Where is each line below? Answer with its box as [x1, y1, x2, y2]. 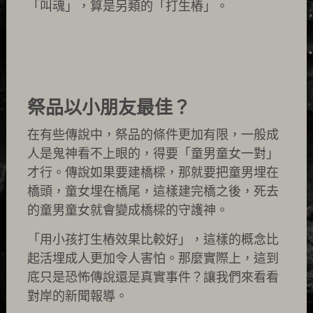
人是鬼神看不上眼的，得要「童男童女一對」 [27, 147, 279, 161]
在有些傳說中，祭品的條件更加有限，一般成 [27, 128, 279, 142]
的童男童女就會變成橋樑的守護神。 [27, 203, 228, 217]
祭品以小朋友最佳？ [27, 97, 191, 118]
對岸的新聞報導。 [27, 289, 128, 303]
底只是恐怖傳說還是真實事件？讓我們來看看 [27, 270, 279, 284]
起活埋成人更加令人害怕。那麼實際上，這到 [27, 252, 279, 265]
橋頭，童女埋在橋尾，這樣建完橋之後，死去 [27, 184, 279, 198]
